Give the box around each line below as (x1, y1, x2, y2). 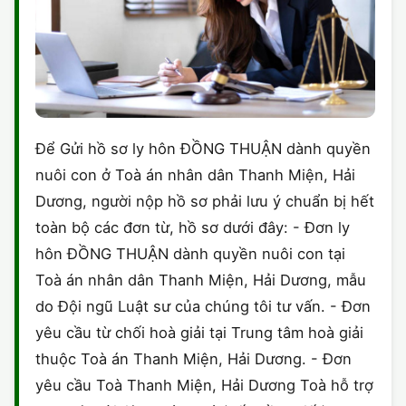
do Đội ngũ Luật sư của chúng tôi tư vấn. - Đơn (35, 297, 371, 316)
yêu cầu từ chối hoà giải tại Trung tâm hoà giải (35, 324, 363, 343)
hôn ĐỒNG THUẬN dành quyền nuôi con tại (35, 245, 345, 264)
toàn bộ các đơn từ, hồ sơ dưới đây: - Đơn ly (35, 218, 350, 237)
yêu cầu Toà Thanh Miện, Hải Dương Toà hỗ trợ (35, 376, 373, 395)
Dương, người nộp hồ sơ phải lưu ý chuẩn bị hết (35, 192, 374, 211)
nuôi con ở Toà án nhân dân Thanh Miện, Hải (35, 166, 355, 185)
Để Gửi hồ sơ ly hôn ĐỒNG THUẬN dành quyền (35, 140, 371, 159)
